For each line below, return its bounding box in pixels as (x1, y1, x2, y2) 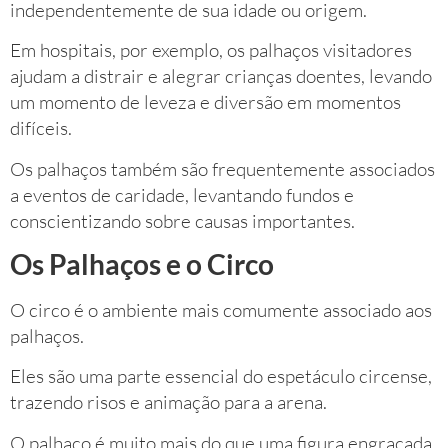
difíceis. (10, 116, 72, 141)
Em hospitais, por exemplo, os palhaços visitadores (10, 38, 412, 63)
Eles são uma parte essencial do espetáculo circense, (10, 364, 432, 389)
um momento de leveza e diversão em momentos (10, 90, 401, 115)
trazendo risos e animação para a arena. (10, 390, 327, 415)
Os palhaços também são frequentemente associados (10, 156, 435, 181)
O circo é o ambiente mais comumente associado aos (10, 297, 432, 322)
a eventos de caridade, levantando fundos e (10, 182, 354, 207)
